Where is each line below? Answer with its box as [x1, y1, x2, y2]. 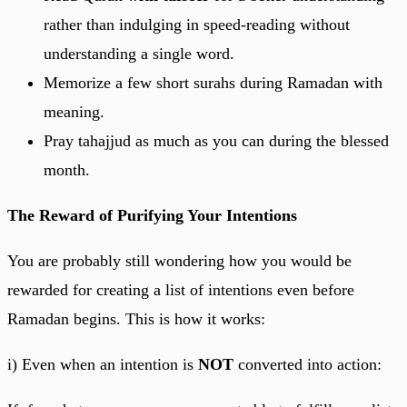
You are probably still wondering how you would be [7, 251, 352, 270]
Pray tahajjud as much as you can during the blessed [44, 131, 389, 150]
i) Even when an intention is [7, 354, 198, 373]
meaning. [44, 102, 104, 121]
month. [44, 160, 90, 179]
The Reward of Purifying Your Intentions [7, 205, 297, 224]
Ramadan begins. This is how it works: [7, 309, 265, 328]
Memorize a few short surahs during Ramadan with [44, 73, 382, 92]
